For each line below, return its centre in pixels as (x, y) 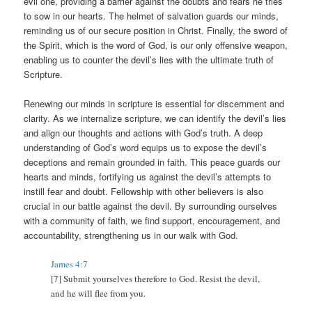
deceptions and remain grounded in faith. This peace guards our (152, 162)
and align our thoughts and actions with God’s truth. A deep (143, 132)
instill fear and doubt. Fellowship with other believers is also (144, 191)
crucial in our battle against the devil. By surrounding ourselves (151, 205)
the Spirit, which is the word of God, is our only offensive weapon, (156, 45)
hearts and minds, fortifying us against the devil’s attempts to (148, 176)
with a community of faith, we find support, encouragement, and (152, 220)
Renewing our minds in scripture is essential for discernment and (154, 103)
